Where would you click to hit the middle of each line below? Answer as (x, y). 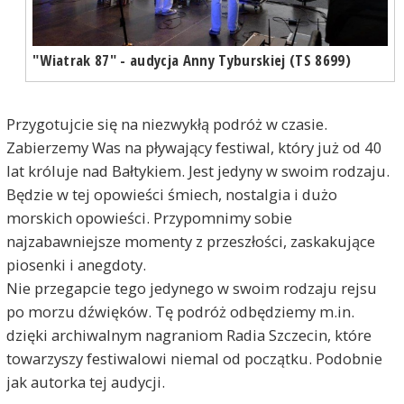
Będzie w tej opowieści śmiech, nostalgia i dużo (171, 194)
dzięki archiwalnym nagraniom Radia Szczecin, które (188, 335)
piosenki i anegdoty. (76, 264)
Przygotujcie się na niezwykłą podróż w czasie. (166, 124)
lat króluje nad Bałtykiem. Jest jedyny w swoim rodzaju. (197, 170)
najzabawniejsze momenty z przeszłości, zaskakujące (190, 241)
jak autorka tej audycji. (85, 381)
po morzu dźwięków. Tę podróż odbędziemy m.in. (180, 311)
